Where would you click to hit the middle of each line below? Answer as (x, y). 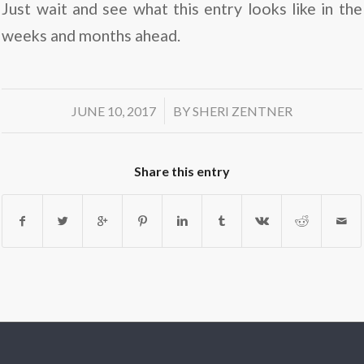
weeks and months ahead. (91, 36)
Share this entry (182, 171)
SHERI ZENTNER (242, 110)
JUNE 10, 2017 (113, 110)
